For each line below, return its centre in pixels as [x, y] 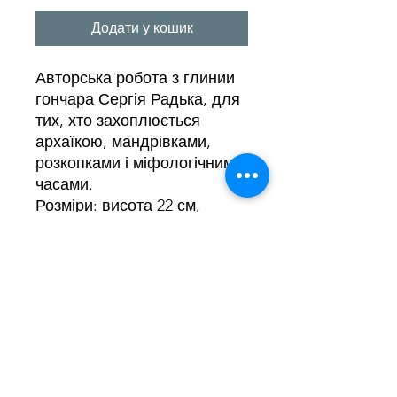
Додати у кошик [142, 28]
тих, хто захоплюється [118, 121]
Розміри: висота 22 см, [118, 206]
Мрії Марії [142, 351]
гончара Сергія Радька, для [138, 100]
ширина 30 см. [88, 227]
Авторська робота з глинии [135, 78]
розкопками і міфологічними [139, 163]
